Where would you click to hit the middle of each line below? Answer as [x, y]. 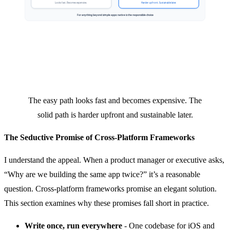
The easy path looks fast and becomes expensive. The [115, 100]
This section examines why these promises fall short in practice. [107, 203]
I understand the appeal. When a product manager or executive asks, [114, 160]
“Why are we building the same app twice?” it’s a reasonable [102, 174]
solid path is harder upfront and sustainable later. [115, 114]
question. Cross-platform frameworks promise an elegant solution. [110, 188]
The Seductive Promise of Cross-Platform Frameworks [99, 137]
